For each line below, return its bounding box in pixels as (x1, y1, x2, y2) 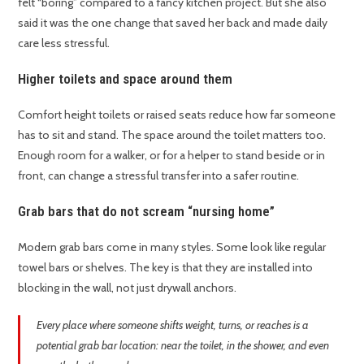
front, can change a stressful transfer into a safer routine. (18, 168, 300, 184)
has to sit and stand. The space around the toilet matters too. (18, 128, 327, 143)
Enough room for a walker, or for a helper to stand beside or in (18, 148, 326, 163)
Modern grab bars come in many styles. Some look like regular (18, 240, 327, 255)
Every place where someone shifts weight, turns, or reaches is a (37, 318, 310, 333)
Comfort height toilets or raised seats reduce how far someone (18, 107, 336, 123)
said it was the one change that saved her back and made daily (18, 15, 328, 31)
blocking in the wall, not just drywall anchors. (18, 280, 237, 296)
